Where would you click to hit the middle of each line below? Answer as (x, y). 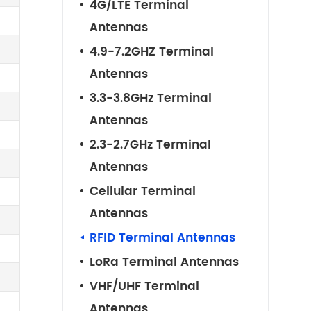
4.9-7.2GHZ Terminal (151, 52)
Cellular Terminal (142, 192)
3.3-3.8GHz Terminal (150, 99)
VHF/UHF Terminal (144, 287)
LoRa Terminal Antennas (164, 262)
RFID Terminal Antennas (162, 238)
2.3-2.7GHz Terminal (150, 145)
